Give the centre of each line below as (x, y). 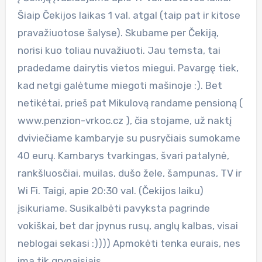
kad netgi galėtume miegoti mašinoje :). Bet (120, 85)
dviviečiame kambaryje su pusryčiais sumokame (129, 138)
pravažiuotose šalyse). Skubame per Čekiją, (118, 32)
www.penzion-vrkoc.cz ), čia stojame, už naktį (124, 120)
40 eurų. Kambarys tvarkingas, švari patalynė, (123, 155)
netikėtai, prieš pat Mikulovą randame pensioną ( (130, 103)
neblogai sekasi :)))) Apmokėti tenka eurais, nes (129, 243)
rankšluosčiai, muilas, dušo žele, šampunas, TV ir (129, 173)
